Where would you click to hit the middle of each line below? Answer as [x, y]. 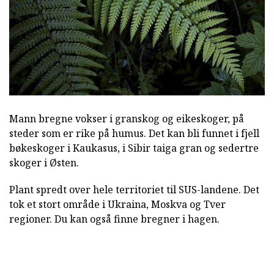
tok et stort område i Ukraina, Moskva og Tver [117, 204]
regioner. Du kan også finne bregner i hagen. [114, 219]
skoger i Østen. [44, 162]
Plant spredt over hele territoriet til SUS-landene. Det [134, 189]
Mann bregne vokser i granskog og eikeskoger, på [127, 118]
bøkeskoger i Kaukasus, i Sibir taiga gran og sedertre [134, 148]
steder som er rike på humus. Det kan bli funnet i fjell [134, 133]
